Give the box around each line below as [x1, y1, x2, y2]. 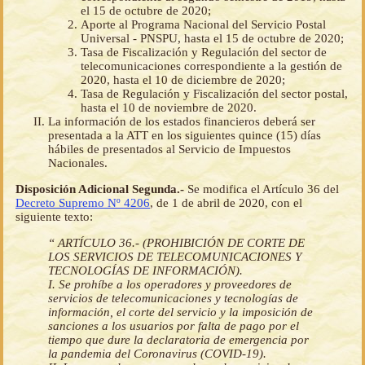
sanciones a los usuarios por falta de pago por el [48, 319, 299, 332]
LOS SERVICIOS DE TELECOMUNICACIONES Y [48, 249, 301, 263]
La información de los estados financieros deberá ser [48, 114, 315, 128]
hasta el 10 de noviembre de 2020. [81, 100, 257, 114]
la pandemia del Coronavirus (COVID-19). [48, 346, 266, 360]
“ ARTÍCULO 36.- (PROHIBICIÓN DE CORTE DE [48, 235, 305, 249]
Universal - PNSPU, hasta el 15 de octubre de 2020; [81, 31, 344, 45]
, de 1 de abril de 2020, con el [150, 196, 302, 209]
